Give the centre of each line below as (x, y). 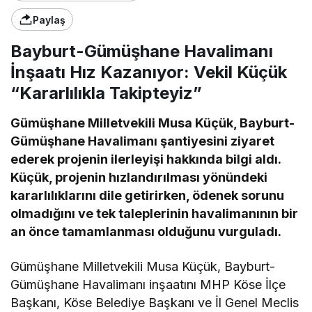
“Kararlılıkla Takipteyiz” (106, 93)
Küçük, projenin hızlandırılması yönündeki (139, 177)
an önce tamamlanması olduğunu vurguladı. (146, 232)
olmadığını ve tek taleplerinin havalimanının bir (155, 213)
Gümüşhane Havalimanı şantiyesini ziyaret (143, 141)
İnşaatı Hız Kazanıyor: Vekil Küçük (149, 72)
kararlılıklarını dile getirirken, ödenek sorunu (148, 195)
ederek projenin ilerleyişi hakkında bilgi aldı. (146, 159)
